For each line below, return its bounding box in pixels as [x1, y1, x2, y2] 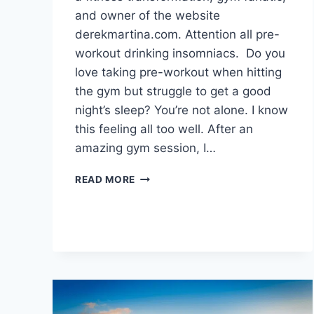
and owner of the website [75, 8, 220, 23]
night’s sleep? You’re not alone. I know [75, 103, 288, 118]
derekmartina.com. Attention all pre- [75, 27, 280, 42]
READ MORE [75, 174, 136, 186]
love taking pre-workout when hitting [75, 65, 282, 80]
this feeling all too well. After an [75, 122, 253, 137]
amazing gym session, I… [75, 141, 216, 156]
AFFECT [135, 214, 175, 226]
